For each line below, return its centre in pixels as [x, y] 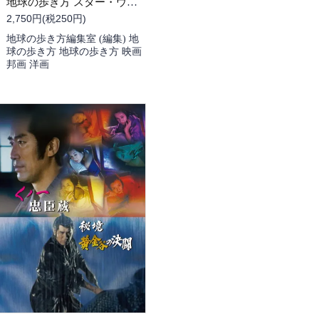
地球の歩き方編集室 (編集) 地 [73, 38]
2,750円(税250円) [46, 18]
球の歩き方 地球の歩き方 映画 [74, 51]
